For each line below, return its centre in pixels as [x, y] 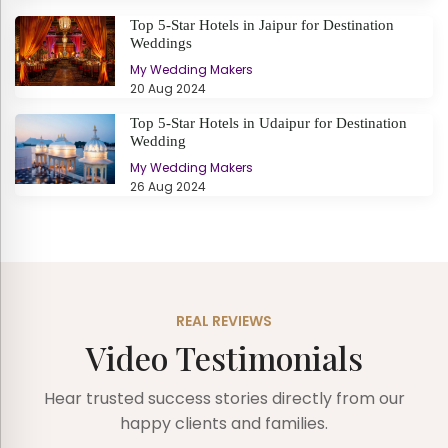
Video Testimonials [224, 357]
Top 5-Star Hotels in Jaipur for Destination [262, 24]
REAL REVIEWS [224, 320]
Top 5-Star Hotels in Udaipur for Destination [268, 122]
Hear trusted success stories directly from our [224, 398]
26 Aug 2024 [168, 186]
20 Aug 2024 [168, 88]
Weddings [161, 42]
